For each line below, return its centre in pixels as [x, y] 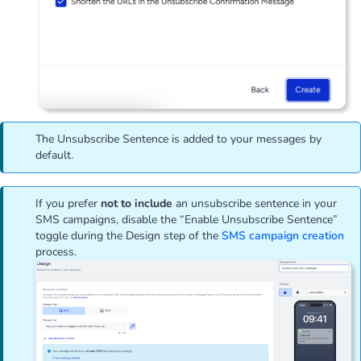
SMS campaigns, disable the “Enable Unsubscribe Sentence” [187, 220]
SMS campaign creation [283, 236]
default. [54, 155]
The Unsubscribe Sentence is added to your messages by [178, 139]
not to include [138, 204]
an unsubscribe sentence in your [256, 204]
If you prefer [68, 204]
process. [58, 252]
